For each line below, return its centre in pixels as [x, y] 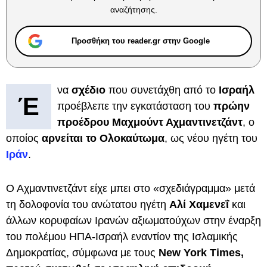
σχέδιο [90, 90]
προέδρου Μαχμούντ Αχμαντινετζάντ [150, 122]
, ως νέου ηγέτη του [211, 138]
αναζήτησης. [133, 10]
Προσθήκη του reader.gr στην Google [141, 41]
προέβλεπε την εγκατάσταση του [135, 106]
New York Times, [201, 253]
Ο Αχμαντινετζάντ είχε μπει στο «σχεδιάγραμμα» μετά [131, 188]
